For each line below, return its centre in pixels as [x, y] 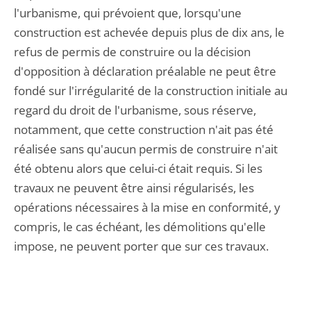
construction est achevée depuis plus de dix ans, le [149, 32]
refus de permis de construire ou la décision [132, 52]
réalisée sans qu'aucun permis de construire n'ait [146, 149]
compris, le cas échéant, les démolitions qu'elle [140, 227]
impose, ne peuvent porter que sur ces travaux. [141, 246]
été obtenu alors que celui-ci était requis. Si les [138, 168]
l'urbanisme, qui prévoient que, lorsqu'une [128, 13]
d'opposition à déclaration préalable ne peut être [145, 71]
